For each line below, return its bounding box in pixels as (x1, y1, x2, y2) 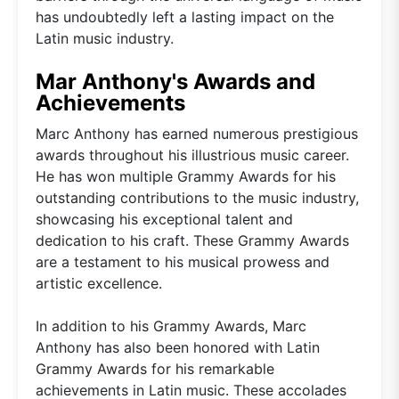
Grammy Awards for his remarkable (36, 359, 274, 378)
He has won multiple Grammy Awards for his (36, 167, 336, 185)
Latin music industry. (36, 28, 174, 47)
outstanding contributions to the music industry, (36, 188, 359, 207)
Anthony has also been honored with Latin (36, 338, 320, 356)
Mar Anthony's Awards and (36, 68, 315, 94)
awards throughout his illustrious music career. (36, 145, 349, 164)
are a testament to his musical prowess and (36, 252, 330, 271)
